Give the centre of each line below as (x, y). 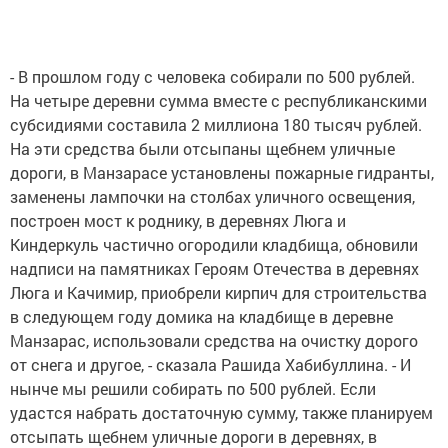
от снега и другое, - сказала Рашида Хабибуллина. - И (210, 365)
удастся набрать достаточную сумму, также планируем (221, 413)
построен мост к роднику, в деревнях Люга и (178, 221)
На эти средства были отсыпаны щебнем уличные (202, 149)
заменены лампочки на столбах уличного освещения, (212, 197)
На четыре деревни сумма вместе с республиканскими (218, 101)
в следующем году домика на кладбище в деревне (201, 317)
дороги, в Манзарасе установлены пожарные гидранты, (222, 173)
